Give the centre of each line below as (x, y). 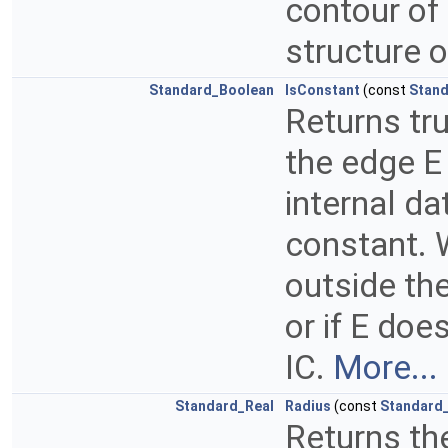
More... (385, 368)
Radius (308, 406)
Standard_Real (224, 406)
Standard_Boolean (211, 90)
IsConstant (322, 90)
